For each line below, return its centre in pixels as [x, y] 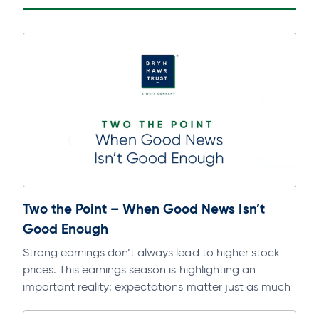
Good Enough [66, 229]
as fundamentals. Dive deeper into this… [126, 304]
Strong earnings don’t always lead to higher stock [151, 253]
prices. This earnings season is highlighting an [139, 270]
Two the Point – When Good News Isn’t [144, 209]
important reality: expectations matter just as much [157, 287]
